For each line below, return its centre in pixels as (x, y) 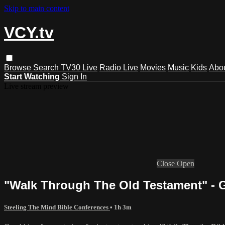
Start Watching (32, 76)
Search (47, 67)
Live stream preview (36, 86)
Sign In (74, 76)
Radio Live (119, 67)
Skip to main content (37, 8)
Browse (19, 67)
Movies (153, 67)
